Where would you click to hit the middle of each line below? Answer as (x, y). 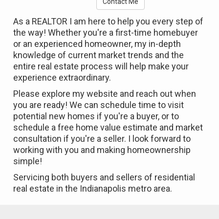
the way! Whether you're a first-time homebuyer (106, 33)
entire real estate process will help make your (101, 66)
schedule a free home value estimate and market (108, 128)
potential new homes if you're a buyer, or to (96, 116)
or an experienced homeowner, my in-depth (97, 44)
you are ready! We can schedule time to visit (99, 105)
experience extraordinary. (62, 78)
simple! (28, 161)
